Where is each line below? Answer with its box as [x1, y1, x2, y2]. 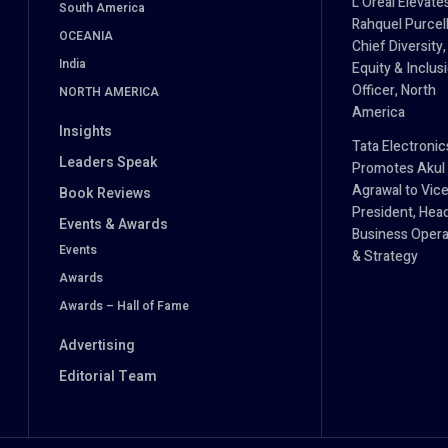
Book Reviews [59, 183, 151, 205]
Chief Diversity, [351, 36, 446, 58]
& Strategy [351, 246, 418, 268]
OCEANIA [59, 27, 113, 46]
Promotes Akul [351, 158, 445, 180]
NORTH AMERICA [59, 83, 159, 102]
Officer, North [351, 80, 436, 102]
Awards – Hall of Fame [59, 297, 189, 316]
